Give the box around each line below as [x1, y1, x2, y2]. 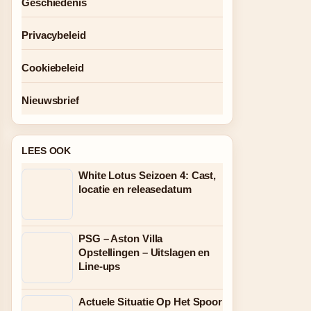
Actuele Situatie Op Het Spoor [78, 296, 223, 308]
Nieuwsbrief [22, 94, 79, 106]
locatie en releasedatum [78, 183, 192, 195]
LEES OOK [22, 145, 72, 156]
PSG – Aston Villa [78, 233, 163, 244]
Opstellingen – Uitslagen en [78, 246, 210, 258]
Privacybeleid [22, 29, 86, 41]
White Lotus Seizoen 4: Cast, [78, 169, 217, 181]
